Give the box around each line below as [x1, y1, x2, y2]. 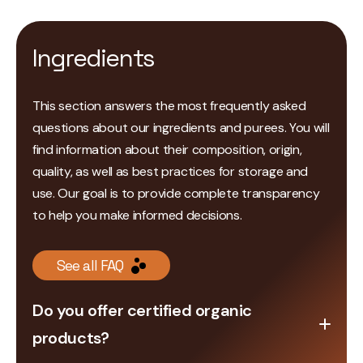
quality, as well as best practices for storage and [32, 163, 308, 180]
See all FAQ [57, 256, 124, 275]
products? [32, 327, 109, 348]
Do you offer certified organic [32, 300, 253, 321]
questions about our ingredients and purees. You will [32, 119, 330, 136]
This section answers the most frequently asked [32, 97, 306, 114]
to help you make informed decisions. [32, 207, 242, 224]
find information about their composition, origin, [32, 141, 302, 158]
